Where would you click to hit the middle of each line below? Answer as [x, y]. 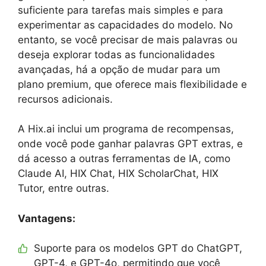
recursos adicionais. [65, 99]
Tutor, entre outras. [64, 189]
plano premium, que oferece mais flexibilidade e [132, 84]
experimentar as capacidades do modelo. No [125, 25]
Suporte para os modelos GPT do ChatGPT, [138, 248]
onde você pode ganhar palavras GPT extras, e [130, 144]
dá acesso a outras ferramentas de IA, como [124, 159]
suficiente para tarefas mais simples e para [121, 10]
